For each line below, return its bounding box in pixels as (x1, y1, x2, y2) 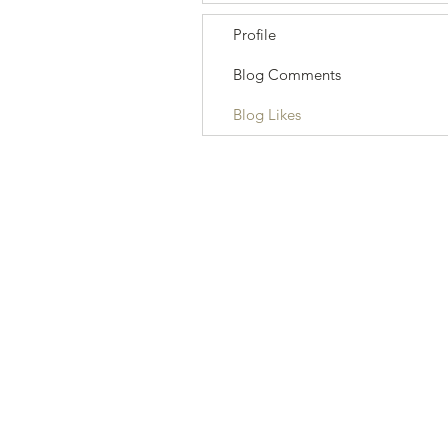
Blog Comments (233, 65, 341, 84)
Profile (233, 25, 276, 44)
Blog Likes (233, 105, 301, 124)
